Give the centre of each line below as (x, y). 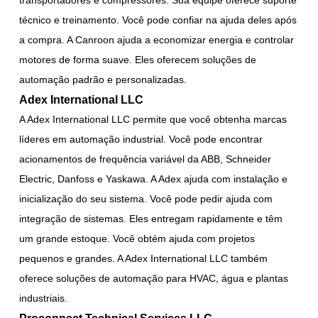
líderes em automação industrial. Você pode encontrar (141, 139)
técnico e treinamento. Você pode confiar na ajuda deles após (158, 20)
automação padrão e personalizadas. (103, 79)
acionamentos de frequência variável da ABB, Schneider (146, 159)
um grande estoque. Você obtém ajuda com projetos (137, 238)
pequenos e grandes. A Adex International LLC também (144, 258)
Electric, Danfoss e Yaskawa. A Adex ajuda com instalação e (154, 179)
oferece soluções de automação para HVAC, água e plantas (154, 278)
